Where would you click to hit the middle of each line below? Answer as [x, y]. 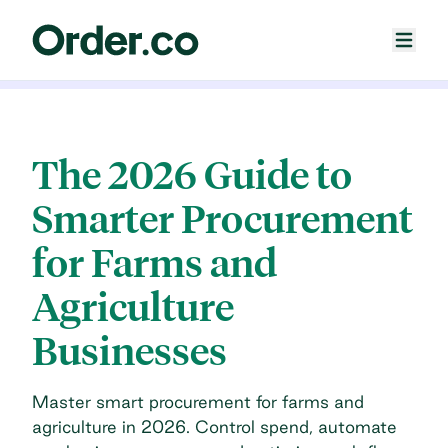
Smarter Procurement [222, 219]
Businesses [129, 351]
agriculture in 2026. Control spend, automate [214, 426]
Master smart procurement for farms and [198, 401]
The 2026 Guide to [192, 175]
